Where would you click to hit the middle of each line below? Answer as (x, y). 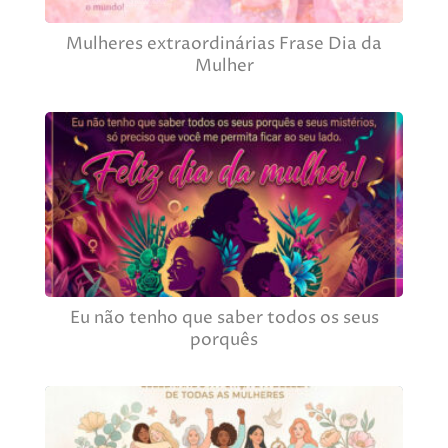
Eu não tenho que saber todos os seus (224, 318)
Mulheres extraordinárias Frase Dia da (224, 45)
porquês (224, 340)
